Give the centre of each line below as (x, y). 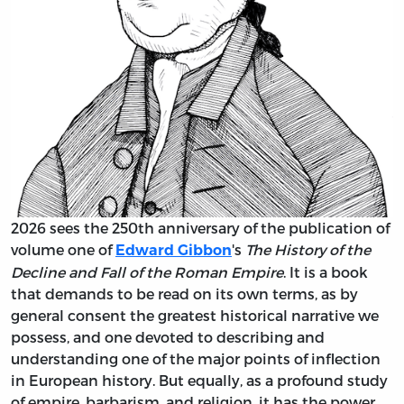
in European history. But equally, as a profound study (199, 380)
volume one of (63, 249)
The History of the (308, 249)
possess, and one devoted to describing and (168, 336)
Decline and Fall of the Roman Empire (147, 271)
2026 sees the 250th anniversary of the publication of (200, 227)
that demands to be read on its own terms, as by (184, 293)
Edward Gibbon (174, 250)
